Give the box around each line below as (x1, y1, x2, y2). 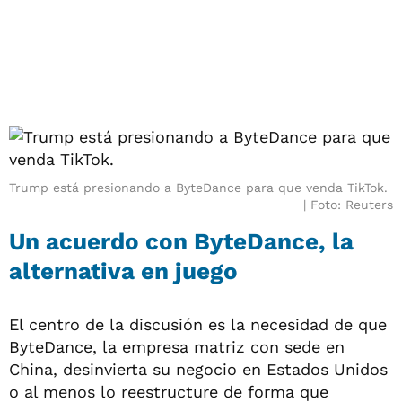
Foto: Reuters (310, 197, 393, 212)
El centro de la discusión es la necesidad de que (9, 314, 387, 334)
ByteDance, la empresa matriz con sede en (9, 336, 345, 356)
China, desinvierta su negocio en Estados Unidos (9, 359, 388, 379)
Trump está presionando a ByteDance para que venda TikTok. (9, 179, 388, 195)
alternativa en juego (9, 257, 238, 284)
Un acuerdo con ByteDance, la (9, 227, 354, 255)
